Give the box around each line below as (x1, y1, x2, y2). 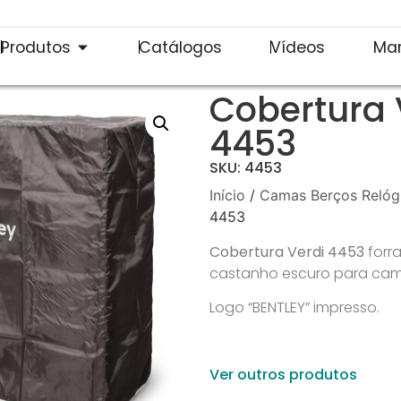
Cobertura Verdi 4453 (209, 242, 368, 263)
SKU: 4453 (209, 158, 282, 179)
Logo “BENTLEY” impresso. (209, 297, 380, 319)
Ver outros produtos (209, 364, 357, 386)
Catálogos (139, 36, 223, 58)
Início (209, 186, 245, 205)
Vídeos (270, 36, 326, 58)
